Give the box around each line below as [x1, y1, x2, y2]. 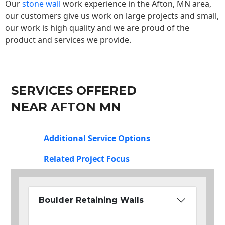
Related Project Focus [44, 153, 130, 165]
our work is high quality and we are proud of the [5, 22, 189, 33]
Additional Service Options [44, 133, 150, 144]
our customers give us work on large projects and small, [5, 10, 219, 21]
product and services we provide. [5, 34, 131, 45]
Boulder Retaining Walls [39, 195, 144, 205]
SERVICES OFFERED [11, 83, 137, 98]
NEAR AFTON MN [11, 100, 121, 115]
